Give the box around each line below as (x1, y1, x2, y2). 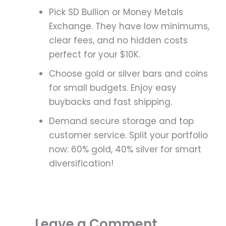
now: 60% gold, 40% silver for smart (49, 143, 202, 156)
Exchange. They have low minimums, (49, 20, 210, 33)
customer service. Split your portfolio (49, 129, 208, 142)
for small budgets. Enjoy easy (49, 82, 177, 94)
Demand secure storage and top (49, 115, 194, 128)
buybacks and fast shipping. (49, 96, 173, 108)
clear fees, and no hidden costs (49, 34, 188, 47)
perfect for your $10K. (49, 48, 141, 61)
